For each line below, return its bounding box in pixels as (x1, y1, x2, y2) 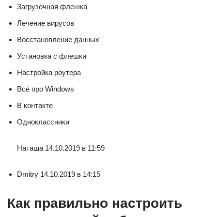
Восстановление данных (17, 35, 99, 44)
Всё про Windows (17, 85, 74, 93)
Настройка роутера (17, 68, 81, 77)
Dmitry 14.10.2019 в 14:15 (17, 170, 100, 178)
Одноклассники (17, 118, 69, 126)
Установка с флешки (17, 52, 86, 60)
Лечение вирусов (17, 19, 74, 27)
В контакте (17, 101, 53, 109)
